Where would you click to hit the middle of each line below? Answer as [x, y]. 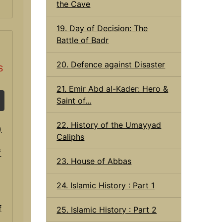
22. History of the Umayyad [109, 125]
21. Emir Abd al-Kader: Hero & [112, 88]
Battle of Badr [83, 40]
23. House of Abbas [94, 161]
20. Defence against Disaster [111, 64]
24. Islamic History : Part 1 [106, 185]
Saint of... [74, 100]
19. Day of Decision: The [102, 28]
